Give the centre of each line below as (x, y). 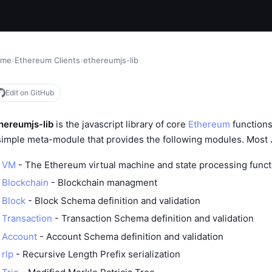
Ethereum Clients (47, 60)
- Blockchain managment (103, 182)
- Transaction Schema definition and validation (153, 218)
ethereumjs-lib (111, 60)
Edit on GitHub (30, 93)
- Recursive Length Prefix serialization (97, 254)
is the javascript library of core (121, 124)
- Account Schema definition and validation (130, 236)
